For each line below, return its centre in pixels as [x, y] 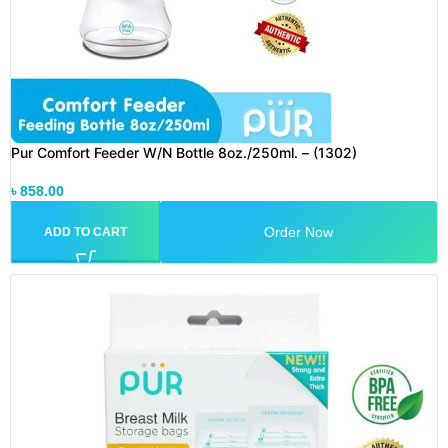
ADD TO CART [85, 232]
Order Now [298, 231]
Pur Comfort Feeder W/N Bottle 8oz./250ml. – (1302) [184, 152]
